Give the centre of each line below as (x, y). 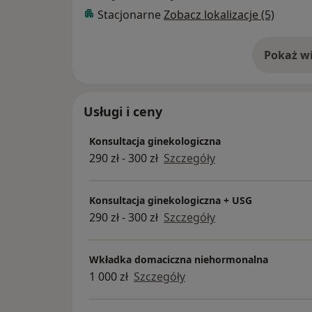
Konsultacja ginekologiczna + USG (171, 201)
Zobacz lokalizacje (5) (219, 14)
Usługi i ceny (123, 111)
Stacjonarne (131, 14)
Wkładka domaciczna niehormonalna (179, 260)
